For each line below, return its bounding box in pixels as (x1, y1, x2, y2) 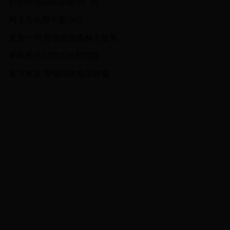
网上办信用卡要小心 (9, 15, 83, 24)
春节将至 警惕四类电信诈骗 (9, 69, 109, 78)
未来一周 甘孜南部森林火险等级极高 (118, 33, 126, 42)
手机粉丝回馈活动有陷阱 (9, 51, 99, 60)
